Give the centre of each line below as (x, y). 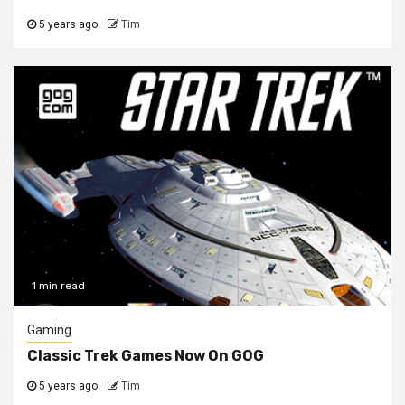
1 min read (58, 285)
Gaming (49, 330)
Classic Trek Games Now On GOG (146, 355)
